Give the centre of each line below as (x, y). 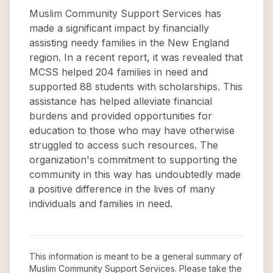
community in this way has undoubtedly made (135, 174)
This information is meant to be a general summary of (136, 256)
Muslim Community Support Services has (125, 13)
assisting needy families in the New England (129, 43)
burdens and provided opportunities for (121, 116)
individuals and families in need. (101, 204)
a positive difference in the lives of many (122, 189)
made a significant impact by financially (119, 28)
